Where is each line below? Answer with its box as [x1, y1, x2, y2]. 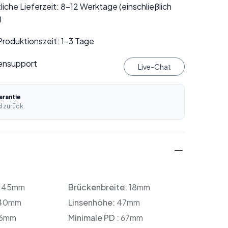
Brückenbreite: [68, 182, 129, 192]
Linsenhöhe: [68, 197, 117, 208]
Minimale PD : [68, 212, 121, 223]
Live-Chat [137, 62, 171, 71]
